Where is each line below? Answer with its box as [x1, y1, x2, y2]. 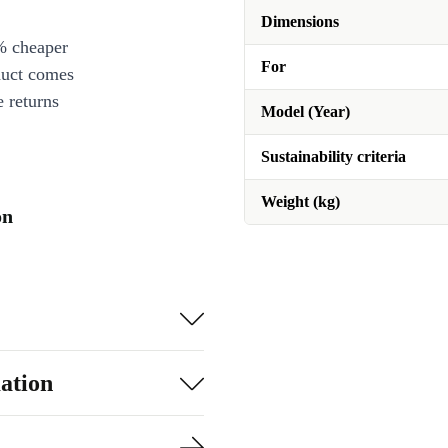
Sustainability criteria [261, 148, 406, 165]
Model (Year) [261, 103, 350, 120]
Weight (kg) [261, 193, 340, 210]
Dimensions [261, 13, 339, 30]
